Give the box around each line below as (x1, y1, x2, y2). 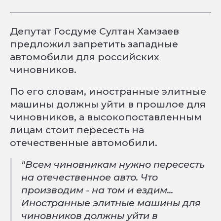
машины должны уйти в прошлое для (10, 98, 206, 110)
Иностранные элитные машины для (21, 197, 201, 209)
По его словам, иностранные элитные (10, 85, 206, 97)
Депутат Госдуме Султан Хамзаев (10, 25, 179, 37)
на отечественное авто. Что (21, 171, 158, 183)
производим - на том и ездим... (21, 184, 174, 196)
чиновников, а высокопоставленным (10, 111, 202, 123)
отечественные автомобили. (10, 137, 157, 148)
